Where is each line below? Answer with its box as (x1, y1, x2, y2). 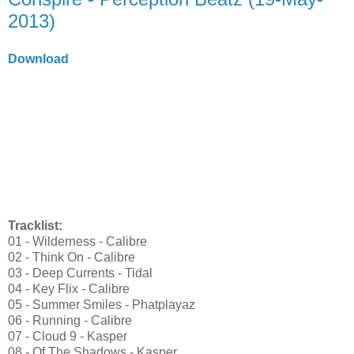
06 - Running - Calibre (8, 313, 132, 327)
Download (8, 51, 69, 66)
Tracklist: (8, 218, 62, 232)
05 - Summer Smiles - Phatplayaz (8, 297, 195, 311)
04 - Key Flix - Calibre (8, 281, 130, 296)
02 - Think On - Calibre (8, 250, 135, 264)
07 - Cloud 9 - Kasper (8, 329, 127, 343)
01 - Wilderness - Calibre (8, 234, 147, 248)
